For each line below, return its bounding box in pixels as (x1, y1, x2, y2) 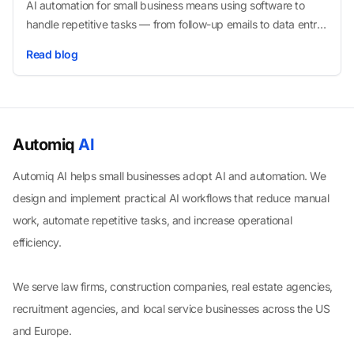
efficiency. (13, 235, 62, 249)
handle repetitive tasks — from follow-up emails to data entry (26, 17, 323, 31)
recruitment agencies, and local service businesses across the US (13, 301, 330, 315)
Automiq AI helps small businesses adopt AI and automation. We (13, 168, 326, 183)
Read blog (26, 47, 78, 61)
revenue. (26, 55, 69, 69)
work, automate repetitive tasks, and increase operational (13, 213, 292, 227)
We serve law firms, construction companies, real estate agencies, (13, 279, 333, 293)
